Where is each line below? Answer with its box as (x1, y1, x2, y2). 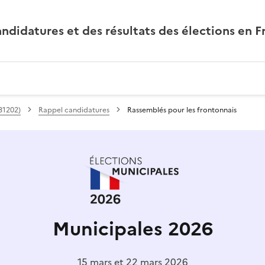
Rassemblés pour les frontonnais (127, 104, 237, 115)
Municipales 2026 (52, 215, 213, 244)
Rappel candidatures (38, 104, 109, 115)
